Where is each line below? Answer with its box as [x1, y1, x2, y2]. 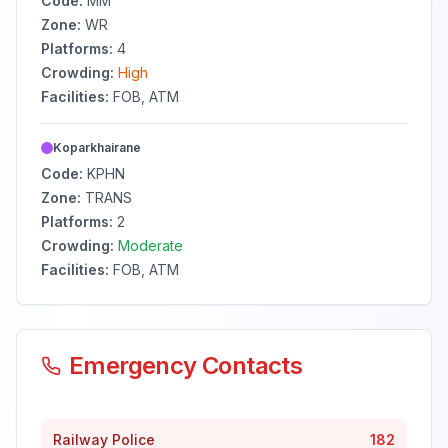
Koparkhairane [53, 140, 141, 155]
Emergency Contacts [69, 351, 303, 380]
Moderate [118, 237, 183, 254]
